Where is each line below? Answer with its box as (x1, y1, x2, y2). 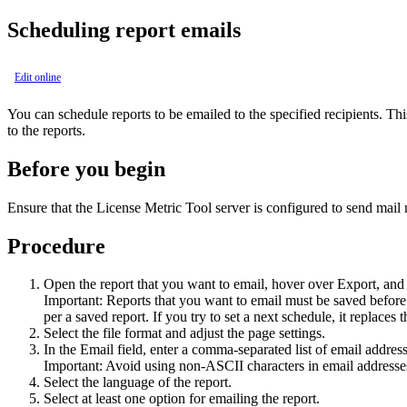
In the (44, 342, 80, 358)
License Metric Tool (96, 199, 212, 215)
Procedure (7, 233, 105, 258)
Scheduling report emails (7, 17, 241, 42)
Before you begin (7, 156, 165, 181)
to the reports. (7, 122, 85, 138)
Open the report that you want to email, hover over (44, 276, 337, 293)
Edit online (15, 70, 61, 84)
